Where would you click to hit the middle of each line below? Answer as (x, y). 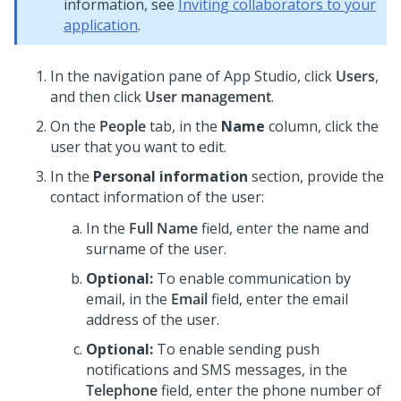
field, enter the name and (283, 228)
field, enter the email (278, 299)
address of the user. (153, 320)
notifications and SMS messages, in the (217, 370)
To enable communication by (254, 278)
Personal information (171, 176)
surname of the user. (156, 249)
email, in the (128, 299)
